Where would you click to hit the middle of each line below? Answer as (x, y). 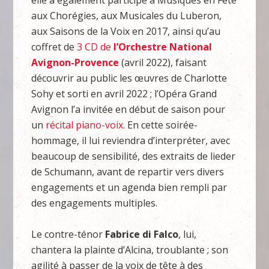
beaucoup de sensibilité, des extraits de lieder (134, 156)
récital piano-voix (85, 125)
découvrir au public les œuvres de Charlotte (129, 78)
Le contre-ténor (68, 234)
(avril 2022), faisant (163, 62)
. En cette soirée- (161, 125)
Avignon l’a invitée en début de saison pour (128, 109)
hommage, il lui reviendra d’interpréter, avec (131, 141)
